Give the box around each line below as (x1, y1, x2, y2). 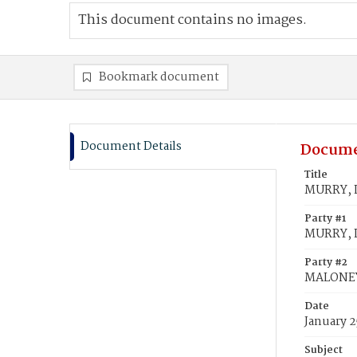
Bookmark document (99, 68, 219, 87)
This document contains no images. (78, 10, 307, 31)
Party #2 (304, 254, 347, 271)
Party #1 (304, 210, 346, 227)
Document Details (80, 137, 182, 156)
